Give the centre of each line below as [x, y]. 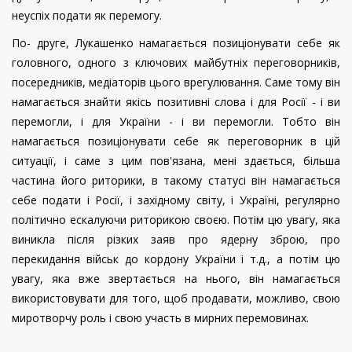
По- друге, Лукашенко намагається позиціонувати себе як [176, 42]
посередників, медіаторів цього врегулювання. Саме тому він [176, 82]
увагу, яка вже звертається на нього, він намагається [176, 278]
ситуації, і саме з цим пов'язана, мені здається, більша [176, 160]
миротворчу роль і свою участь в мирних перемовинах [159, 317]
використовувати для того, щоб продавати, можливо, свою [176, 298]
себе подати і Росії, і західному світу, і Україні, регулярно [176, 200]
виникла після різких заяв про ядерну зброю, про [176, 239]
